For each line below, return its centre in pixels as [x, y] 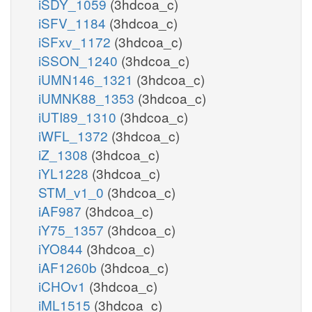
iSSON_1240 [80, 60]
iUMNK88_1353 [88, 97]
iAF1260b [69, 267]
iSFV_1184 [74, 22]
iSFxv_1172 [76, 41]
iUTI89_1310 [79, 116]
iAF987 [62, 210]
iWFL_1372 [75, 135]
